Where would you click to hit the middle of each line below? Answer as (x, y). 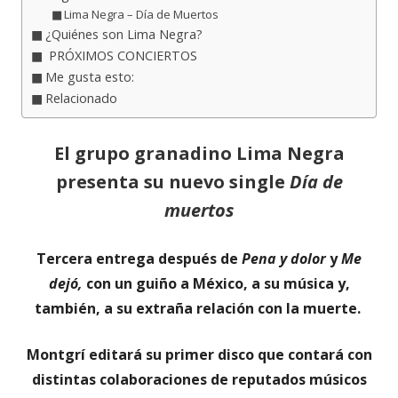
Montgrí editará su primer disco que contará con (199, 354)
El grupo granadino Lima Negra (199, 153)
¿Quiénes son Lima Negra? (123, 34)
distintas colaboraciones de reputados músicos (199, 379)
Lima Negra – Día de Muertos (142, 14)
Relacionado (81, 98)
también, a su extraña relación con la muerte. (199, 308)
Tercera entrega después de (139, 258)
